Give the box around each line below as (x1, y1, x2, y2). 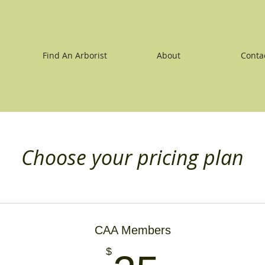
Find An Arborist (43, 50, 107, 61)
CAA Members (94, 224, 171, 237)
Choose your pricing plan (21, 144, 244, 171)
